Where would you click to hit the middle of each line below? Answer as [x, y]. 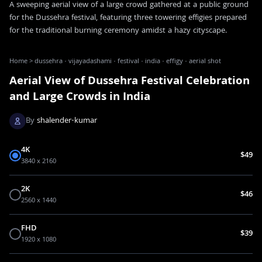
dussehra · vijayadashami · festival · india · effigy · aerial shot [128, 61]
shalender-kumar [67, 121]
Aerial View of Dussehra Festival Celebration [130, 82]
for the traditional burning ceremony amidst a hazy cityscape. [118, 31]
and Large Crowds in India [80, 97]
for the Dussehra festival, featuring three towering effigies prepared [128, 18]
